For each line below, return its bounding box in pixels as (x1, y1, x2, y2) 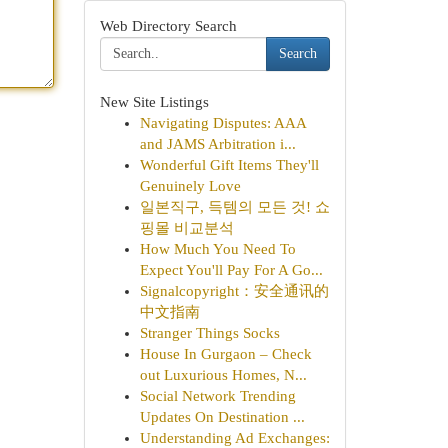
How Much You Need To (139, 241, 296, 257)
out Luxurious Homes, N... (139, 367, 307, 383)
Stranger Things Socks (139, 325, 280, 341)
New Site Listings (99, 94, 209, 110)
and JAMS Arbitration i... (139, 136, 296, 152)
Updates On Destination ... (139, 409, 305, 425)
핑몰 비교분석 (139, 220, 234, 236)
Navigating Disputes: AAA (139, 115, 306, 131)
